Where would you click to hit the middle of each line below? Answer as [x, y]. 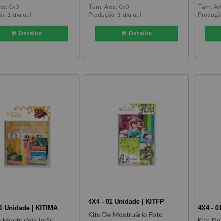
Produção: [102, 15]
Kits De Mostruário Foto [125, 215]
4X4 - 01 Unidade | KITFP [126, 202]
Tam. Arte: [103, 7]
